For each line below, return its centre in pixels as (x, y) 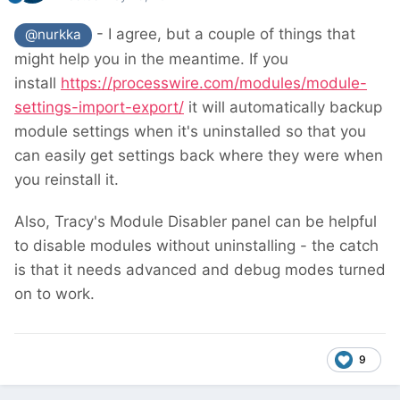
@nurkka (54, 35)
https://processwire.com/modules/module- (214, 83)
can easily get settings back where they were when (199, 155)
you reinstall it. (67, 179)
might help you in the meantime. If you (151, 58)
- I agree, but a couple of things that (224, 34)
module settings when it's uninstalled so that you (190, 131)
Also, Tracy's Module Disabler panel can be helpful (196, 221)
